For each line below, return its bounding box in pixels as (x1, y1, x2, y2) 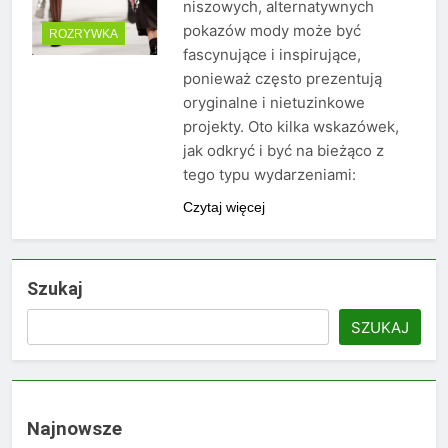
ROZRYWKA (49, 26, 118, 41)
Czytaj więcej (182, 199, 265, 216)
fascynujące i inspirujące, (182, 45, 361, 65)
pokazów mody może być (182, 21, 361, 41)
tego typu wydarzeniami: (182, 165, 356, 185)
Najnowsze (27, 417, 122, 440)
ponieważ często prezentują (182, 69, 382, 89)
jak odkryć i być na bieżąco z (182, 141, 384, 161)
